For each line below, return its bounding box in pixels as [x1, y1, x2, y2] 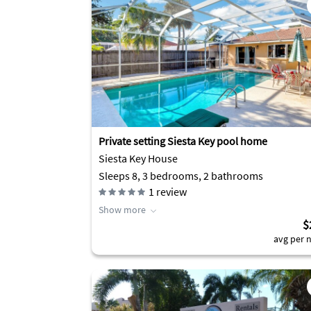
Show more [99, 203, 146, 216]
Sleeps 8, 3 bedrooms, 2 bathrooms [99, 169, 263, 183]
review [154, 185, 187, 199]
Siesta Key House [99, 151, 178, 165]
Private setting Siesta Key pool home [99, 134, 267, 148]
